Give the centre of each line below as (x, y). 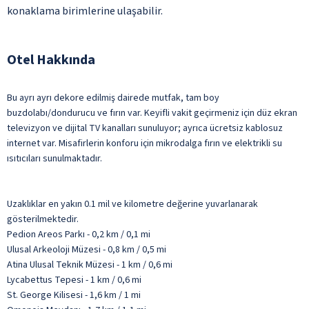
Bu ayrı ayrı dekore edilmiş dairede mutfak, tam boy (113, 98)
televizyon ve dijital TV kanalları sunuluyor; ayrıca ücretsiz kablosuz (145, 128)
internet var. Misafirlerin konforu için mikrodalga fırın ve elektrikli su (144, 143)
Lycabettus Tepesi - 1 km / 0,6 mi (74, 280)
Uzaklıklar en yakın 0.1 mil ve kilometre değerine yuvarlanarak (132, 204)
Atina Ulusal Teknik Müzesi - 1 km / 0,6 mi (90, 265)
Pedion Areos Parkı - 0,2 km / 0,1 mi (79, 234)
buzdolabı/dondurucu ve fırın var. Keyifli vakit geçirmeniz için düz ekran (152, 113)
